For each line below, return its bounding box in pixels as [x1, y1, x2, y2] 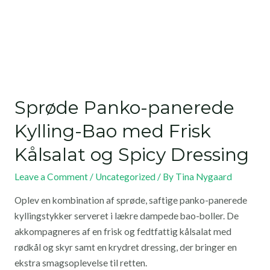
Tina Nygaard [175, 171, 232, 182]
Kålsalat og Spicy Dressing [14, 143, 249, 166]
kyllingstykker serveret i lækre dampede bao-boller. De [14, 210, 239, 222]
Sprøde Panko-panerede [14, 96, 234, 119]
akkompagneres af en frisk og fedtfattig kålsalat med [14, 226, 231, 237]
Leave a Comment [14, 171, 88, 182]
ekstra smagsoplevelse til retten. [14, 257, 147, 269]
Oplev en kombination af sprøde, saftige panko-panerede [14, 195, 247, 206]
